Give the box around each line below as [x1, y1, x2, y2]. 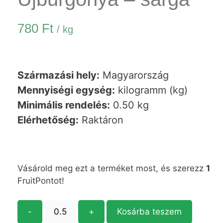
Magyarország [100, 69, 169, 82]
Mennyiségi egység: [17, 84, 115, 97]
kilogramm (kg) [115, 84, 188, 97]
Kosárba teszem [116, 206, 182, 217]
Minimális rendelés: [17, 99, 110, 111]
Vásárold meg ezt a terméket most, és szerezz [17, 163, 206, 174]
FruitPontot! [17, 176, 64, 186]
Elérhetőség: [17, 114, 79, 126]
